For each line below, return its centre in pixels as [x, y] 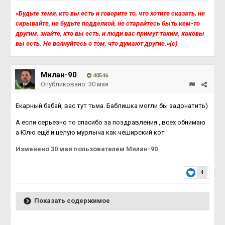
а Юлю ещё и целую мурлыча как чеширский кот [91, 132]
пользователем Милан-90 [115, 149]
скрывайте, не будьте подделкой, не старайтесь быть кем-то [108, 23]
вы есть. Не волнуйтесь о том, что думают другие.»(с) [96, 43]
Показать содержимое [72, 200]
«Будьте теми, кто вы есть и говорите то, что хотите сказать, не [110, 13]
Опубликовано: [65, 84]
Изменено [33, 149]
